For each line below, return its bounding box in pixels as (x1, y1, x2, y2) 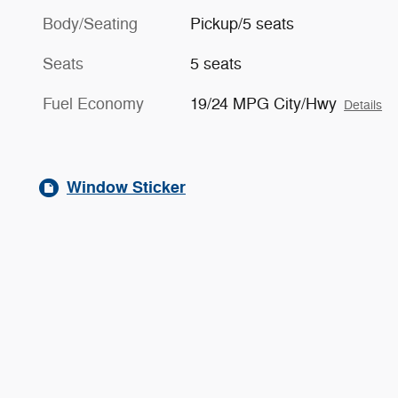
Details (344, 98, 383, 114)
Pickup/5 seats (190, 14, 295, 35)
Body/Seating (43, 14, 138, 35)
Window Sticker (67, 177, 186, 199)
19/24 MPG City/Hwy (190, 94, 338, 115)
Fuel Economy (43, 94, 144, 115)
